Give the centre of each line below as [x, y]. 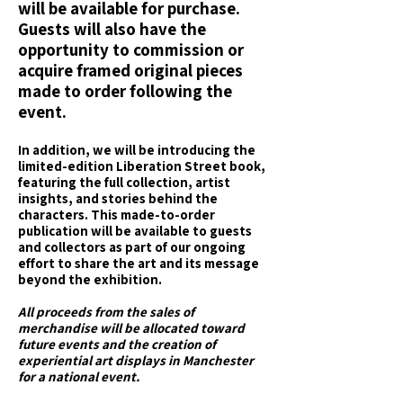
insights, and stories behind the [118, 198]
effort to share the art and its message [139, 263]
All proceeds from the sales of [106, 312]
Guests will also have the [112, 29]
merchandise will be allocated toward [131, 328]
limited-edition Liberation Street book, [142, 166]
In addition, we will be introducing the [137, 150]
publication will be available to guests [135, 231]
